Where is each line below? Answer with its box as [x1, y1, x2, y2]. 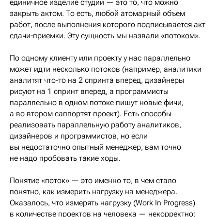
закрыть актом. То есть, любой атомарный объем [10, 8, 185, 18]
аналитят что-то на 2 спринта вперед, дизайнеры [10, 75, 184, 85]
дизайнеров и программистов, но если [10, 131, 148, 140]
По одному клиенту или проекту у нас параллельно [10, 53, 190, 62]
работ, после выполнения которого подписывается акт [10, 19, 205, 29]
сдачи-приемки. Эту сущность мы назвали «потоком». [10, 31, 201, 40]
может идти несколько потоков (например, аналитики [10, 64, 201, 74]
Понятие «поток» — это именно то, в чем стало [10, 175, 176, 185]
